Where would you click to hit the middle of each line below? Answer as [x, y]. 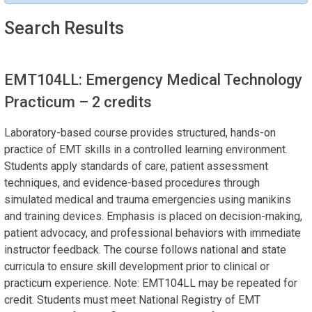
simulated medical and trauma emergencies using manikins [148, 199]
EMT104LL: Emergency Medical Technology [153, 79]
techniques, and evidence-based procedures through [132, 182]
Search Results [64, 28]
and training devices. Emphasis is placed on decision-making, [153, 216]
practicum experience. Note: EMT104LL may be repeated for [151, 283]
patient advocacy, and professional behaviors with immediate [153, 233]
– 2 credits [115, 102]
